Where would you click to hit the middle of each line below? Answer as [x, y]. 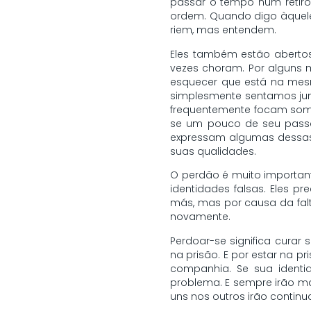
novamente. [200, 217]
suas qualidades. [213, 151]
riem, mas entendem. [223, 30]
